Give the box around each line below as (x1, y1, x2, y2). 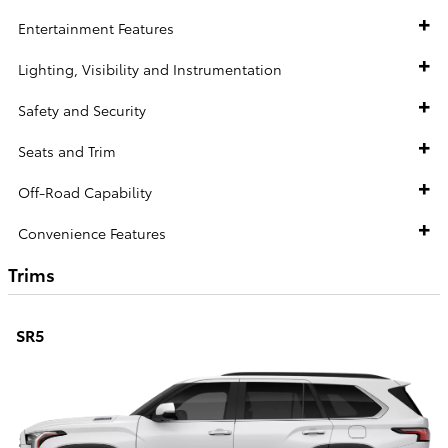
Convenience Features (18, 222, 166, 243)
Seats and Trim (18, 140, 116, 161)
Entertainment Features (18, 17, 174, 38)
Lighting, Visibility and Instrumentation (18, 58, 282, 79)
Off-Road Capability (18, 181, 152, 202)
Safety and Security (18, 99, 146, 120)
